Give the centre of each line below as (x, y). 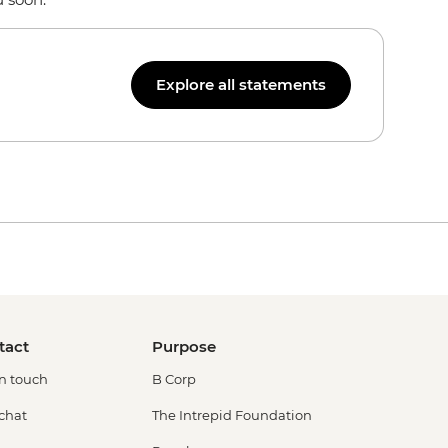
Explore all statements (241, 84)
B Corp (174, 379)
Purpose (184, 346)
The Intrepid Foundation (232, 415)
